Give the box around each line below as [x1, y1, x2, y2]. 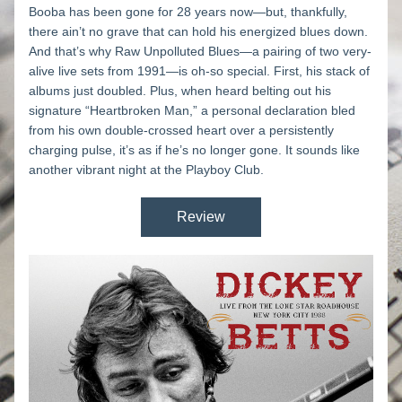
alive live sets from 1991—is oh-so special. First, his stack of [29, 64, 370, 78]
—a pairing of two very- [240, 44, 371, 58]
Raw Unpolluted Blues [115, 44, 240, 58]
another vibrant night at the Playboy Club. [29, 162, 264, 177]
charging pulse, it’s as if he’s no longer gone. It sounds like [29, 143, 360, 157]
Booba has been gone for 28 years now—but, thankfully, [29, 4, 347, 19]
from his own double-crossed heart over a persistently [29, 123, 334, 137]
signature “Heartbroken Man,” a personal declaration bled [29, 103, 355, 118]
